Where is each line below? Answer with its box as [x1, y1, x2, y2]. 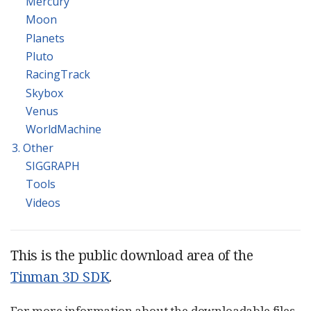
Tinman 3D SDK [10, 267, 110, 286]
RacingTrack [26, 67, 90, 83]
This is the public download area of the [10, 245, 253, 264]
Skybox [26, 85, 63, 101]
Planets [26, 30, 65, 46]
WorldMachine [26, 121, 101, 137]
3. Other [12, 140, 53, 155]
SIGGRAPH [26, 158, 80, 174]
